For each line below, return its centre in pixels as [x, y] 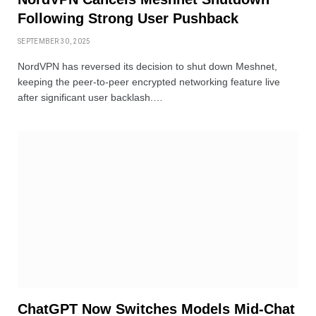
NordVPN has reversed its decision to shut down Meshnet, [147, 66]
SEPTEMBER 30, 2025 [54, 41]
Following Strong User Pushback [128, 18]
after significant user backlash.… [90, 97]
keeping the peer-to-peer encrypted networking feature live [149, 81]
